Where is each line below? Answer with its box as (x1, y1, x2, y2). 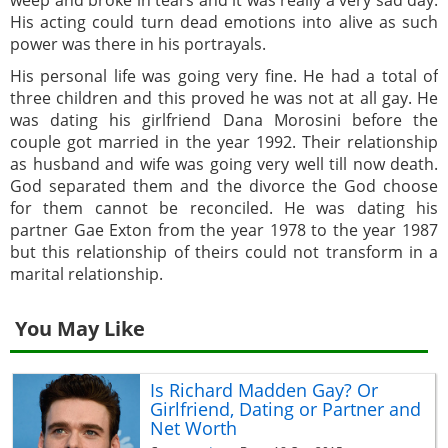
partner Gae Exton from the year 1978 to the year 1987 (10, 218, 438, 241)
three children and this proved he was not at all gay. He (10, 86, 438, 109)
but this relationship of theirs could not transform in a (10, 240, 438, 263)
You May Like (15, 314, 145, 342)
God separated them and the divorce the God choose (10, 174, 438, 197)
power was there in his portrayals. (10, 32, 266, 55)
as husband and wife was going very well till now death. (10, 152, 438, 175)
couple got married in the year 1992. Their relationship (10, 130, 438, 153)
